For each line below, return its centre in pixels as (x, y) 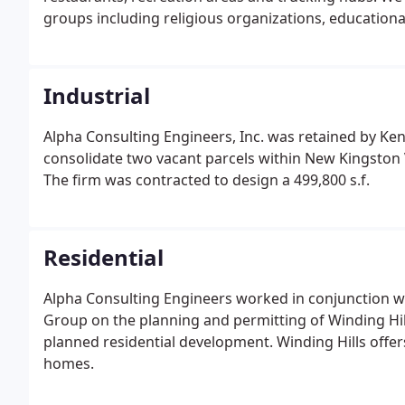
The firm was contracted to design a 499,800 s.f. (207, 180)
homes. (69, 363)
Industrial (97, 95)
